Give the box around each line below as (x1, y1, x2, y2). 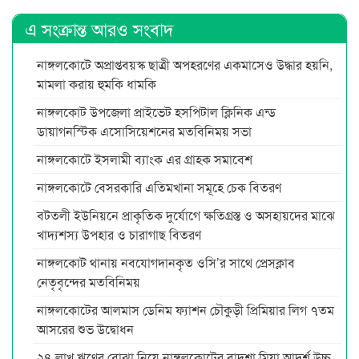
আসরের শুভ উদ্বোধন (37, 319, 134, 338)
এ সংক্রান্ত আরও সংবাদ (25, 15, 174, 41)
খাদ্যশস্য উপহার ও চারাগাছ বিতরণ (37, 224, 201, 244)
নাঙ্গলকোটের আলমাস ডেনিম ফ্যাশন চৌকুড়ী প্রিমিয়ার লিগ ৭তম (37, 300, 334, 319)
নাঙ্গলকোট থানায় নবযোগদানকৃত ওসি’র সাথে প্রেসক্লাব (37, 252, 295, 272)
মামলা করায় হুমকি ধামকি (37, 74, 156, 93)
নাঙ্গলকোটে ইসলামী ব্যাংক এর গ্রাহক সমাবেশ (37, 149, 256, 168)
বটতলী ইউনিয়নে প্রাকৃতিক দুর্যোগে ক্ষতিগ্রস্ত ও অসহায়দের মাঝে (37, 205, 335, 224)
